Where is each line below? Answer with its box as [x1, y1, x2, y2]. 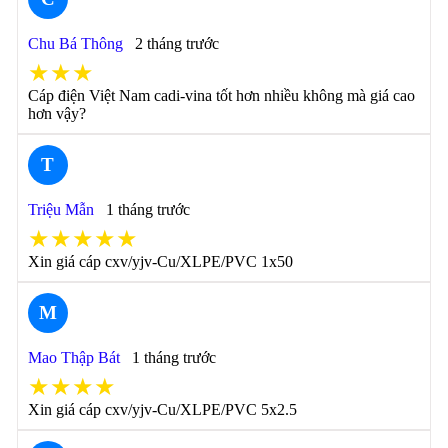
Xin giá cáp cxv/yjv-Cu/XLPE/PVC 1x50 [27, 253, 293, 270]
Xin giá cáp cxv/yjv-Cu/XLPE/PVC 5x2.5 [27, 401, 297, 418]
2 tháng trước [134, 35, 219, 52]
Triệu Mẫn [27, 201, 94, 218]
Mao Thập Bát [27, 349, 120, 366]
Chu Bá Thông [27, 35, 123, 52]
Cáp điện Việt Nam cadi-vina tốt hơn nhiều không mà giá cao [27, 87, 415, 104]
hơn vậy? [27, 105, 86, 122]
